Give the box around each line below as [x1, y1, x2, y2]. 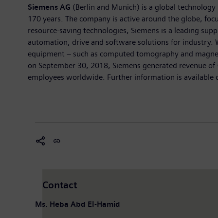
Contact [42, 179, 77, 191]
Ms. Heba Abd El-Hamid [35, 199, 120, 209]
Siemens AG [28, 2, 71, 12]
